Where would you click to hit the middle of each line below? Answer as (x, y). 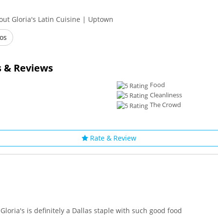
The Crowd (165, 105)
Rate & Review (112, 138)
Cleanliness (165, 95)
